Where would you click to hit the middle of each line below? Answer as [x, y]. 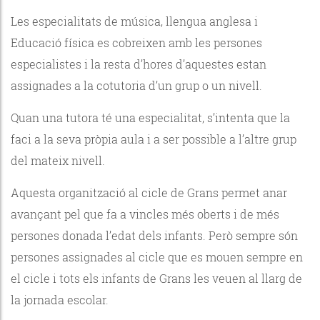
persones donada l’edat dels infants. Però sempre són [154, 235]
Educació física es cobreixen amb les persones [136, 42]
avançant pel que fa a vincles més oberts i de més [145, 214]
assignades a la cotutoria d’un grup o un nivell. [138, 85]
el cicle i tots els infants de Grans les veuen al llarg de [156, 278]
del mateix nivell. [59, 160]
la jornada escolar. [61, 299]
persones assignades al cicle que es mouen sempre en [157, 256]
